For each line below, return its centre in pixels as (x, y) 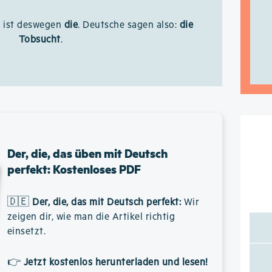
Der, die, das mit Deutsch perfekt (106, 202)
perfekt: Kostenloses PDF (74, 169)
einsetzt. (26, 232)
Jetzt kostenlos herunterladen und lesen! (116, 263)
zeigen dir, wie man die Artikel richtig (91, 217)
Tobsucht (39, 40)
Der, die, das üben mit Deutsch (87, 153)
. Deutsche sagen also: (129, 25)
